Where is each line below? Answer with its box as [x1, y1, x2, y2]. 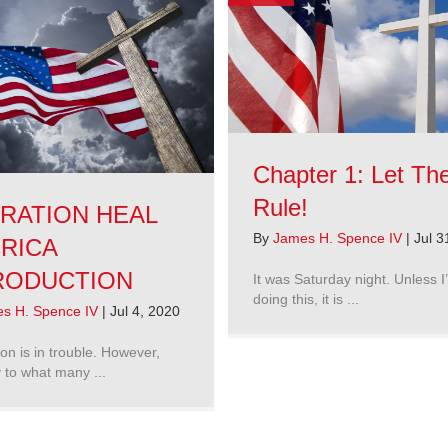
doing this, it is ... [253, 290, 359, 307]
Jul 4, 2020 [110, 303, 180, 320]
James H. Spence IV [273, 229, 406, 246]
